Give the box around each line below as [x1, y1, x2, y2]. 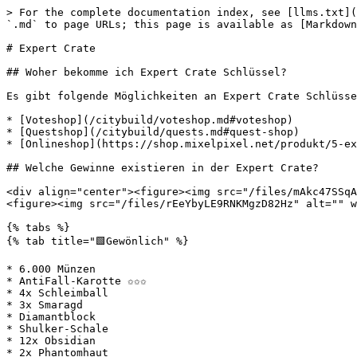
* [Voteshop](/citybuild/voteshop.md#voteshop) [6, 114, 293, 126]
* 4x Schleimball [6, 287, 108, 299]
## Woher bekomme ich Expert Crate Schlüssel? [6, 66, 287, 78]
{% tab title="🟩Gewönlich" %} [6, 235, 189, 247]
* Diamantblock [6, 311, 96, 323]
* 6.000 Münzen [6, 263, 96, 275]
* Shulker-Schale [6, 323, 108, 335]
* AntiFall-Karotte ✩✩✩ [6, 275, 147, 287]
